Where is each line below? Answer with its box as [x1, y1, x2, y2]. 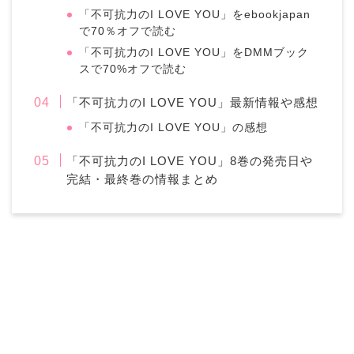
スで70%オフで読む [79, 62, 187, 75]
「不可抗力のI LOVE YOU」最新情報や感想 [66, 95, 319, 109]
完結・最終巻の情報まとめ [66, 171, 219, 186]
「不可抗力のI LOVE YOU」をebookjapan [79, 8, 311, 21]
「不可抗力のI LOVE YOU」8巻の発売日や [66, 153, 314, 168]
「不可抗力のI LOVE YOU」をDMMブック [79, 46, 310, 58]
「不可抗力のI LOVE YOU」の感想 [79, 121, 269, 134]
